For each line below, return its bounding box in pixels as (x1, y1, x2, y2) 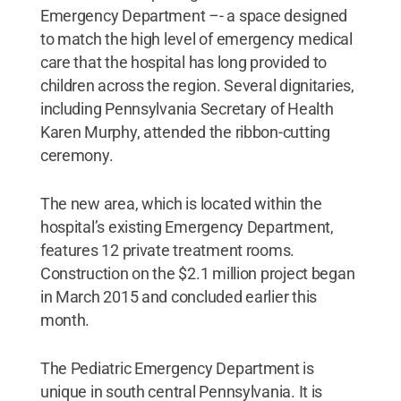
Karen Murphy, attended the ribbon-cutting (39, 122, 330, 141)
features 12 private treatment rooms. (39, 240, 295, 260)
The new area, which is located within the (39, 193, 322, 213)
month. (39, 310, 90, 329)
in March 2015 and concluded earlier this (39, 286, 317, 306)
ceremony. (39, 145, 114, 165)
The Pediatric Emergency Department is (39, 358, 314, 378)
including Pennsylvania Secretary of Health (39, 98, 334, 118)
